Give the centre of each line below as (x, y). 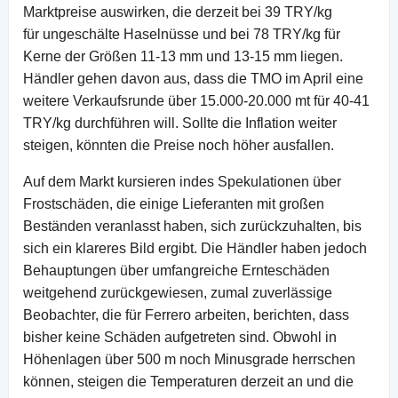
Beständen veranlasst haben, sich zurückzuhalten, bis (192, 226)
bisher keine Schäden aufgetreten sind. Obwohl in (180, 337)
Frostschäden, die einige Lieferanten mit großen (174, 203)
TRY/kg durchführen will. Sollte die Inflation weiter (180, 123)
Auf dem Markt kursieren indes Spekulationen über (182, 181)
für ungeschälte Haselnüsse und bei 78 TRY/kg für (182, 34)
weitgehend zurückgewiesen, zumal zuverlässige (178, 292)
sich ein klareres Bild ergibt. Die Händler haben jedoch (195, 248)
